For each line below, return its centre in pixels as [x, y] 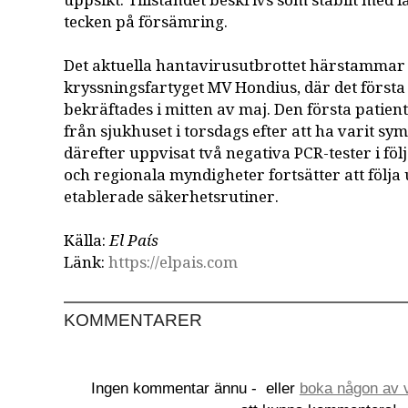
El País [134, 241]
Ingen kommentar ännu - [176, 389]
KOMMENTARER [133, 321]
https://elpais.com [173, 263]
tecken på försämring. [146, 23]
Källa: [87, 241]
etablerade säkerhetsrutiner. [172, 198]
